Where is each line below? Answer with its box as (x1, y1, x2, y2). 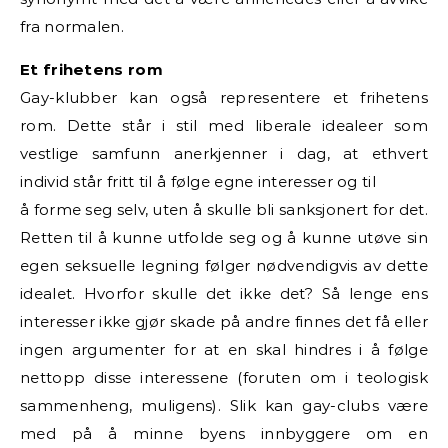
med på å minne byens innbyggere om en (20, 423, 428, 443)
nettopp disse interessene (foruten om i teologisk (20, 367, 428, 387)
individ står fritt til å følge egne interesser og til (20, 171, 376, 191)
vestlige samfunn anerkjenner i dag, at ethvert (20, 143, 428, 163)
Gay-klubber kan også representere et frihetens (20, 87, 428, 107)
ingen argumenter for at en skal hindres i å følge (20, 339, 428, 359)
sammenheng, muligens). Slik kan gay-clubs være (20, 395, 428, 415)
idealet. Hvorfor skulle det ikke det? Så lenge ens (20, 283, 428, 303)
